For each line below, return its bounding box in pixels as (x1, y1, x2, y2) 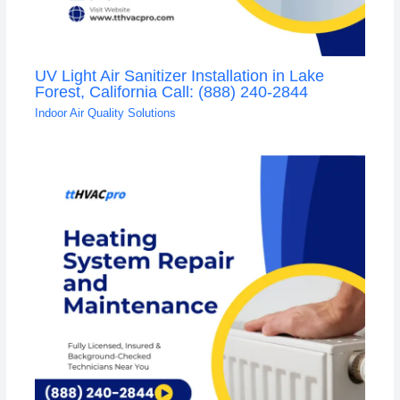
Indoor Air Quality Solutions (34, 105, 176, 120)
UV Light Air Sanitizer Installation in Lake (34, 65, 324, 85)
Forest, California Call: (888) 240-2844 (34, 81, 308, 101)
